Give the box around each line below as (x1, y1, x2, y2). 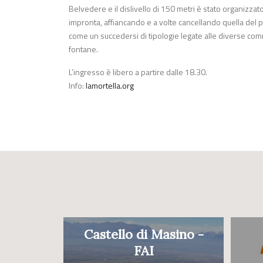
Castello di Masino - (83, 226, 204, 243)
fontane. (69, 43, 98, 56)
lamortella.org (86, 79, 134, 92)
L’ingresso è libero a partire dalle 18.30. (69, 66, 207, 79)
